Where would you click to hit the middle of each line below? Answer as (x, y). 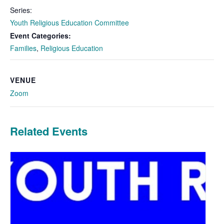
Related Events (49, 131)
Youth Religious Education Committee (69, 22)
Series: (21, 10)
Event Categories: (40, 35)
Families (23, 48)
